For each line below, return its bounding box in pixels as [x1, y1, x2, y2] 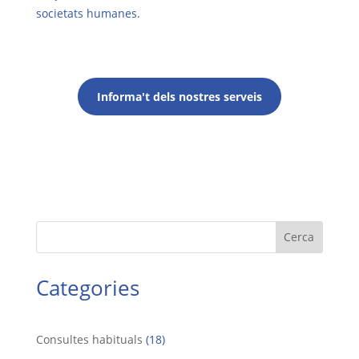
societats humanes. [35, 5, 140, 21]
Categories [35, 272, 139, 302]
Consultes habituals [35, 331, 143, 347]
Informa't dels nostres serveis [96, 88, 262, 104]
